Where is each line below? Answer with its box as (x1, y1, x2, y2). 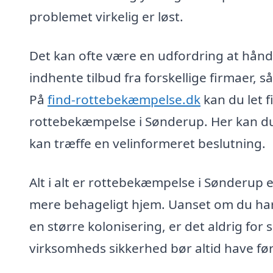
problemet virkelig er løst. (29, 8, 183, 26)
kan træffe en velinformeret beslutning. (29, 134, 266, 152)
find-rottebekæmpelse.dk (48, 90, 200, 108)
